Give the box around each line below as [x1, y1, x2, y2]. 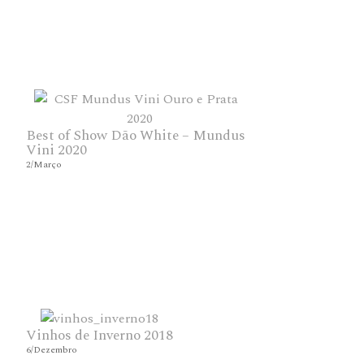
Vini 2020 [26, 140, 88, 161]
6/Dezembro [26, 343, 78, 357]
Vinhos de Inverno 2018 [26, 325, 174, 346]
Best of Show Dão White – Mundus [26, 125, 246, 146]
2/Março [26, 158, 63, 171]
